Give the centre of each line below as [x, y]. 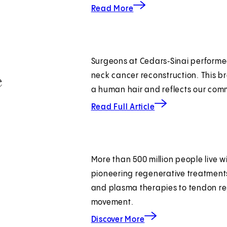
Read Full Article [123, 107]
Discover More [118, 219]
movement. [112, 202]
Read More [112, 9]
